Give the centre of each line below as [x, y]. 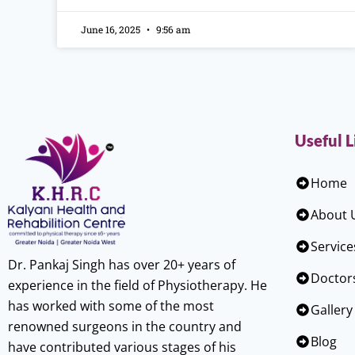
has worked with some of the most [111, 306]
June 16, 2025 [112, 30]
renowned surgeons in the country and [125, 327]
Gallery [332, 310]
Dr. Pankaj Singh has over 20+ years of [122, 265]
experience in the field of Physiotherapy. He [137, 286]
